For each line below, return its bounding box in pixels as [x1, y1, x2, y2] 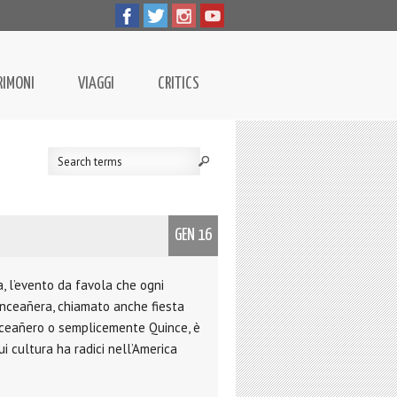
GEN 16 [175, 227, 212, 245]
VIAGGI [78, 75, 114, 93]
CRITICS [158, 75, 199, 93]
